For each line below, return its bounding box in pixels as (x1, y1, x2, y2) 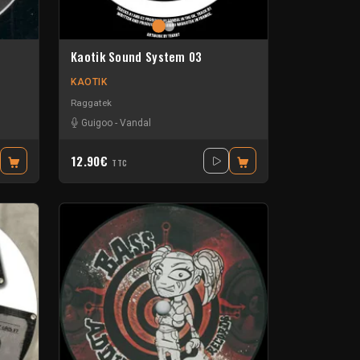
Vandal (120, 117, 151, 129)
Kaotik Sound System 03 (71, 47, 202, 66)
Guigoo (81, 117, 112, 129)
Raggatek (71, 96, 112, 108)
